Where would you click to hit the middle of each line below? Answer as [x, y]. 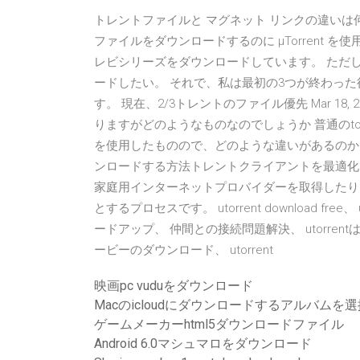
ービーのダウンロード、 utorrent [184, 250]
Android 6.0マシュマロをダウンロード [203, 344]
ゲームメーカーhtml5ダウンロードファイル [219, 324]
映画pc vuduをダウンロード [174, 286]
